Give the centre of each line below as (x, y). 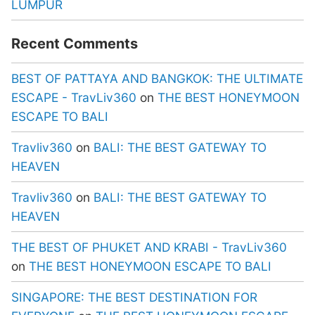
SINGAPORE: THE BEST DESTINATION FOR (134, 297)
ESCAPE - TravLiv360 (74, 97)
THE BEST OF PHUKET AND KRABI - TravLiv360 (149, 247)
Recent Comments (75, 43)
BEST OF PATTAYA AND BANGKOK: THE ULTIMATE (157, 78)
